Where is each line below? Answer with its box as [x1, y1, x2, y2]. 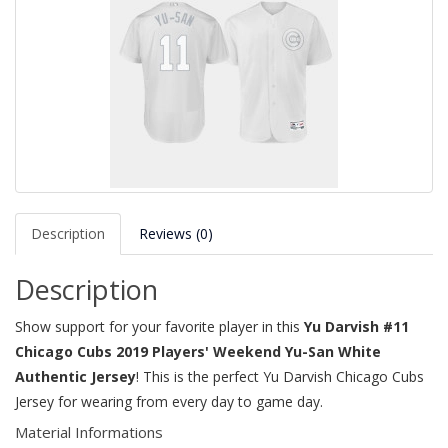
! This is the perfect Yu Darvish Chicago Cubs [136, 367, 424, 386]
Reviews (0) [139, 224, 213, 243]
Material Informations [15, 422, 163, 442]
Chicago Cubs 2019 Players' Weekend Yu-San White [15, 342, 381, 361]
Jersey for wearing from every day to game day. [15, 392, 323, 411]
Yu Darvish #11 [304, 317, 409, 336]
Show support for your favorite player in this [15, 317, 304, 336]
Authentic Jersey [15, 367, 136, 386]
